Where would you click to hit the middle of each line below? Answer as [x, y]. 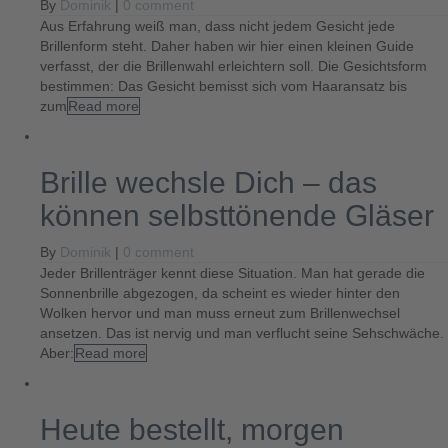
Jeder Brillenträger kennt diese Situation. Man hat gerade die [232, 273]
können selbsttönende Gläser [237, 215]
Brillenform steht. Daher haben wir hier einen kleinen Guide [227, 46]
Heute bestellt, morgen [192, 429]
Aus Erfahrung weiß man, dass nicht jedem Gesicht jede [217, 26]
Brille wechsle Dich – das [208, 182]
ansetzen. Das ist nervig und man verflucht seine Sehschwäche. [242, 333]
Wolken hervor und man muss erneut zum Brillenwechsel [220, 313]
